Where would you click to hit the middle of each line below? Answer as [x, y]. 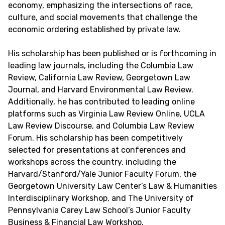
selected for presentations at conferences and [97, 150]
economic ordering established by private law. [94, 29]
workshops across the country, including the [92, 162]
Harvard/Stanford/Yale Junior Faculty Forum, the [102, 174]
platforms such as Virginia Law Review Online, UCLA [106, 114]
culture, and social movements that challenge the [103, 17]
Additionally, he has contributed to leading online [101, 102]
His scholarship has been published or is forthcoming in [112, 53]
